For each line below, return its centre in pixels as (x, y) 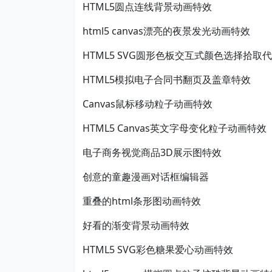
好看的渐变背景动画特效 (136, 225)
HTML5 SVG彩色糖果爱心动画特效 (158, 250)
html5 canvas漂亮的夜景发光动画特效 (166, 31)
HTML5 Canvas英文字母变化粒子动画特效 (175, 128)
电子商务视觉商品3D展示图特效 (152, 152)
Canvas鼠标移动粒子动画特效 (148, 104)
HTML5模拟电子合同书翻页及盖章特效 (167, 80)
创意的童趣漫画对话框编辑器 (146, 177)
